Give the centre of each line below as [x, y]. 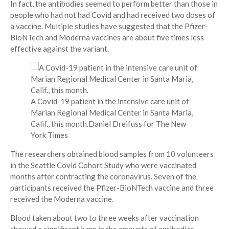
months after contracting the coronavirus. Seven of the [103, 177]
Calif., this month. [60, 124]
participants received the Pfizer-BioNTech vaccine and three [112, 188]
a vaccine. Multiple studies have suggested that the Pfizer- [109, 26]
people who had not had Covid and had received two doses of [113, 15]
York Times [49, 135]
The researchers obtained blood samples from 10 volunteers [112, 154]
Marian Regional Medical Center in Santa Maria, [112, 113]
